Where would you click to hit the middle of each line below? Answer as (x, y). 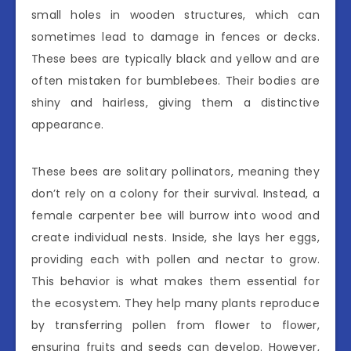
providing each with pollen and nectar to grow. (175, 260)
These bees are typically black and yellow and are (175, 59)
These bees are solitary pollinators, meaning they (175, 172)
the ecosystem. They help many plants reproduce (175, 304)
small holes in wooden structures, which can (175, 15)
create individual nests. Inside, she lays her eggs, (175, 238)
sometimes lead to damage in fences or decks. (175, 37)
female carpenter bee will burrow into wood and (175, 216)
